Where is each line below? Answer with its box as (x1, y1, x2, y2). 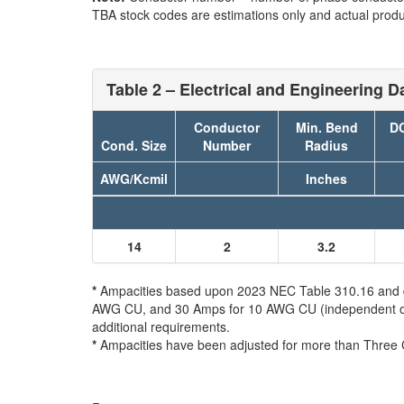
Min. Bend (295, 118, 358, 136)
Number (203, 136, 251, 154)
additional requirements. (92, 317, 230, 335)
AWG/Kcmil (100, 170, 168, 188)
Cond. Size (101, 136, 167, 154)
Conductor (194, 118, 260, 136)
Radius (305, 136, 348, 154)
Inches (306, 170, 347, 188)
